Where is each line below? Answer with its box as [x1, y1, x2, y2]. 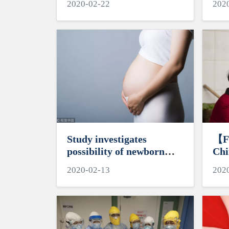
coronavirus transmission [66, 158, 179, 170]
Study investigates [66, 133, 147, 145]
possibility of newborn [66, 146, 165, 157]
